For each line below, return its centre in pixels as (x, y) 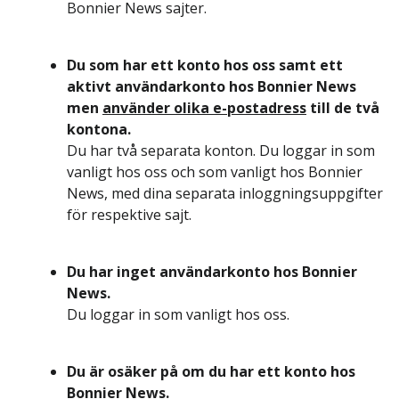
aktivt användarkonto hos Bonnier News (212, 86)
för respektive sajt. (129, 215)
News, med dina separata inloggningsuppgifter (225, 193)
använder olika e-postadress (204, 108)
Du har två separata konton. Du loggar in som (221, 151)
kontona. (99, 129)
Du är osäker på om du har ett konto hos (211, 371)
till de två (343, 108)
